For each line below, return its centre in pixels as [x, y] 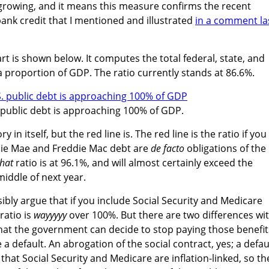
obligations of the [225, 148]
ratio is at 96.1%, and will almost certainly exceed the [133, 162]
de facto [168, 148]
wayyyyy [50, 215]
